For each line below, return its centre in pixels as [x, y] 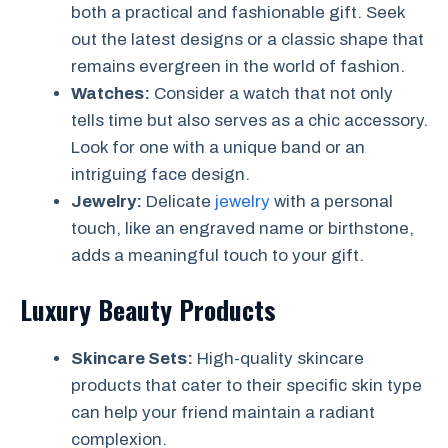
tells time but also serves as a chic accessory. [249, 120]
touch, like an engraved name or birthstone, [242, 228]
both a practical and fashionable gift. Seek [238, 12]
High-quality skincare [278, 359]
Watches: [110, 93]
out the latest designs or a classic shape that [247, 39]
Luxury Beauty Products [148, 310]
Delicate [178, 201]
